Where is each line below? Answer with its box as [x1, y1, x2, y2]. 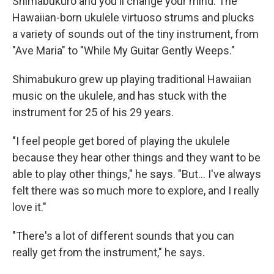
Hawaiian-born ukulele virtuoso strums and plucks [12, 11, 254, 24]
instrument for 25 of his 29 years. [12, 106, 174, 119]
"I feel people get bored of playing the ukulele [12, 135, 230, 147]
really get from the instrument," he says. [12, 246, 205, 259]
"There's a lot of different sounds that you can [12, 229, 234, 242]
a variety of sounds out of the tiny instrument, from [12, 28, 259, 40]
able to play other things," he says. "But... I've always [12, 168, 261, 180]
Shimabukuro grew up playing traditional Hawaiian [12, 73, 251, 86]
